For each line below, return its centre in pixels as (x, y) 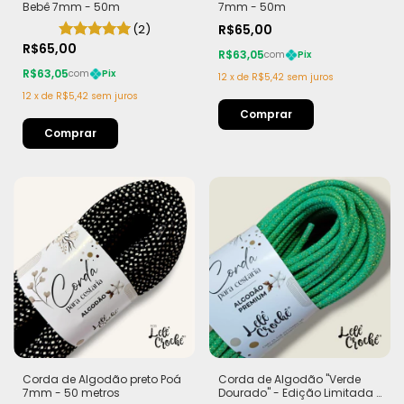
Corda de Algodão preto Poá (102, 380)
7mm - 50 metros (71, 393)
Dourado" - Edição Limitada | (298, 393)
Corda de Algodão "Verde (289, 380)
